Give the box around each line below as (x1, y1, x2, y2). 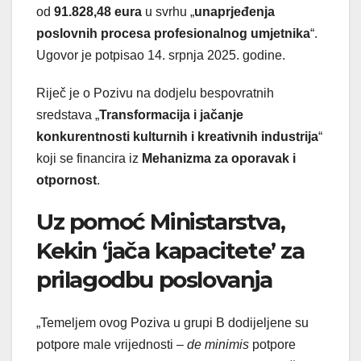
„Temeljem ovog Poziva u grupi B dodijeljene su (36, 316, 309, 330)
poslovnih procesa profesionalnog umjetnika (36, 27, 310, 41)
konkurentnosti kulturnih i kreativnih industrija (36, 130, 318, 144)
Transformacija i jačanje (99, 108, 243, 122)
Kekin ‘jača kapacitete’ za (36, 237, 305, 265)
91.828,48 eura (54, 5, 142, 19)
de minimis (187, 338, 249, 352)
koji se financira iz (36, 151, 142, 166)
